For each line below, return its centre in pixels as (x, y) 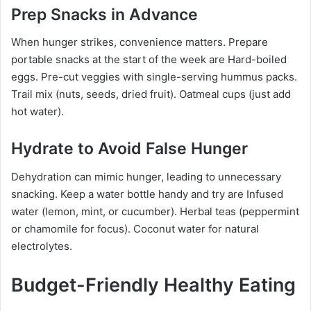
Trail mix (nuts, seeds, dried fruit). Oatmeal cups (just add (151, 94)
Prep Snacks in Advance (104, 14)
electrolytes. (42, 246)
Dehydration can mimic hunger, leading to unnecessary (146, 176)
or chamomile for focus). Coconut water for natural (135, 228)
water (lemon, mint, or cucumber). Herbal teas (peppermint (155, 211)
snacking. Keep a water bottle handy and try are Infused (147, 194)
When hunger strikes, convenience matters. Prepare (140, 42)
